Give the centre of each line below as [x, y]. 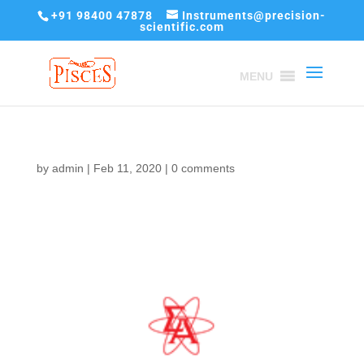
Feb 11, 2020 [127, 168]
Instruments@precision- [254, 15]
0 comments [203, 168]
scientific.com [182, 26]
